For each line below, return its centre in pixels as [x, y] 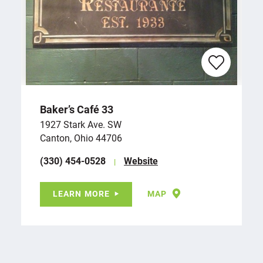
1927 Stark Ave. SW [81, 124]
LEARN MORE [82, 193]
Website [141, 160]
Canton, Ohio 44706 [81, 137]
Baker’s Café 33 [77, 109]
